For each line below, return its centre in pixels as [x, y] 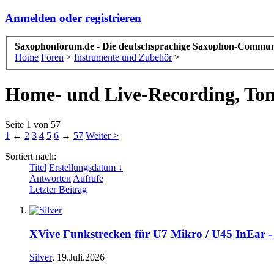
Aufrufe [88, 178]
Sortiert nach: [31, 156]
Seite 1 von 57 [33, 124]
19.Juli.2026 [81, 257]
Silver [41, 257]
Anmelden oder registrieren [73, 18]
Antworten [50, 178]
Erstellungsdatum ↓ [86, 167]
